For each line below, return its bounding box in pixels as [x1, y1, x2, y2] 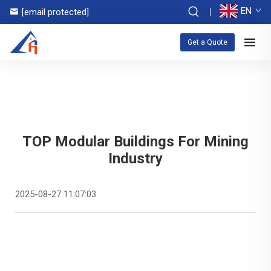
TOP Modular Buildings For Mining [22, 133, 249, 150]
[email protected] [22, 7, 89, 18]
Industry [108, 150, 163, 167]
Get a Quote [188, 38, 227, 47]
